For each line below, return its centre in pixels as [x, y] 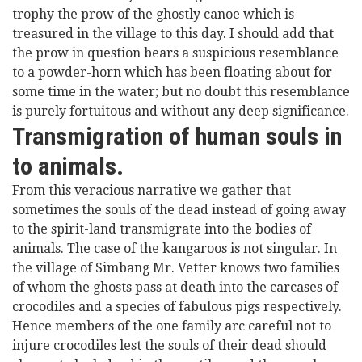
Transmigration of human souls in [177, 136]
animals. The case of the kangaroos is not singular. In [175, 248]
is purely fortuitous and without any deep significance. [181, 111]
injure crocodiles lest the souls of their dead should [169, 345]
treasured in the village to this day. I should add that [173, 34]
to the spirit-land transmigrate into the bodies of [162, 229]
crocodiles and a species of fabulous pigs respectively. [177, 307]
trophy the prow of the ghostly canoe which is [153, 14]
